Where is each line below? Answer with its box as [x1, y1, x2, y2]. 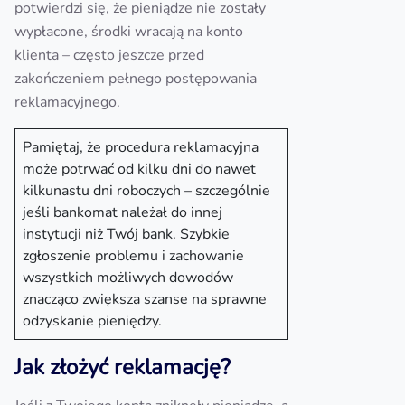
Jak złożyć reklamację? [14, 353, 231, 381]
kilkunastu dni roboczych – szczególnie [23, 181, 270, 201]
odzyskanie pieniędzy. [23, 311, 162, 331]
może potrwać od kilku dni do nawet [23, 159, 256, 179]
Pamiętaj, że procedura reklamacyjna [23, 137, 259, 157]
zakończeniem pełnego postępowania [14, 69, 257, 89]
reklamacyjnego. [14, 92, 120, 112]
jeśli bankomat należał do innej [23, 202, 222, 222]
